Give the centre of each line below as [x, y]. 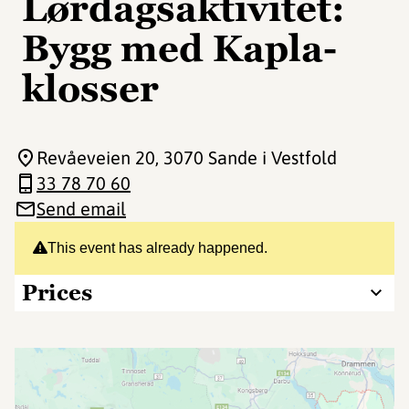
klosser [90, 89]
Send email [81, 209]
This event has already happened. [157, 248]
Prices [57, 293]
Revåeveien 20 [96, 157]
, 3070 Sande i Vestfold [246, 157]
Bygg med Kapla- [179, 48]
